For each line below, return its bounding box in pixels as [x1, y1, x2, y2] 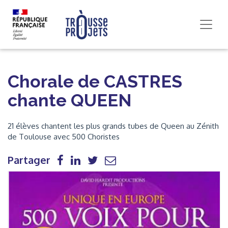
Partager [8, 153, 50, 166]
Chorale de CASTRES [8, 71, 182, 92]
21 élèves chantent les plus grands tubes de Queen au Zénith [8, 121, 219, 131]
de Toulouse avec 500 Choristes [8, 132, 120, 141]
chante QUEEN [8, 90, 132, 110]
